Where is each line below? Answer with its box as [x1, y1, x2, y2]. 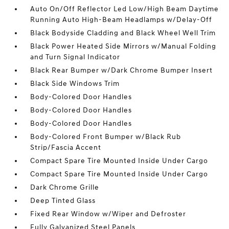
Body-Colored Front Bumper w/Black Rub [30, 132, 181, 141]
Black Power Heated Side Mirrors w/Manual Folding [30, 42, 217, 51]
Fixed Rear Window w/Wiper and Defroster [30, 210, 187, 218]
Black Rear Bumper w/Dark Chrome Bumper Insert [30, 66, 213, 75]
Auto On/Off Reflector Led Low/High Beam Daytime [30, 5, 219, 13]
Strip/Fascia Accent [30, 143, 102, 152]
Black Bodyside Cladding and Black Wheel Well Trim [30, 29, 216, 37]
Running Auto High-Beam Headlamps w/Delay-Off [30, 15, 213, 24]
